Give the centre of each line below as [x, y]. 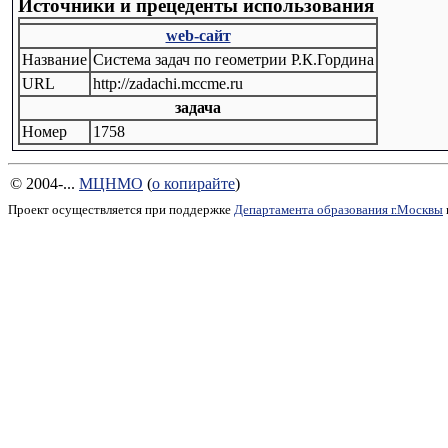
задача [198, 107]
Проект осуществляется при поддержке [121, 209]
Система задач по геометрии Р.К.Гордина [233, 59]
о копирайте [193, 183]
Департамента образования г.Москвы [338, 209]
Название [54, 59]
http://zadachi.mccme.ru [168, 83]
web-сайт [198, 35]
